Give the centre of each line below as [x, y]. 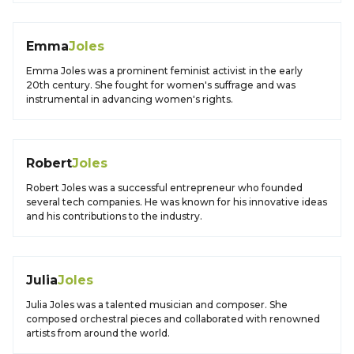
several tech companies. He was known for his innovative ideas [177, 202]
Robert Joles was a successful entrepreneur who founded [164, 188]
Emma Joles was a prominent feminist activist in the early [164, 71]
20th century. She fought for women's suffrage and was [161, 85]
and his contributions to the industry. [114, 216]
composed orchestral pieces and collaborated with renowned [173, 319]
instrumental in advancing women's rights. [130, 99]
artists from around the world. [98, 333]
